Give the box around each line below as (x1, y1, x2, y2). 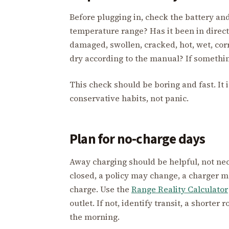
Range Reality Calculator (131, 183, 228, 195)
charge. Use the (70, 183, 131, 195)
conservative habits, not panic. (70, 92, 189, 104)
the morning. (70, 211, 120, 222)
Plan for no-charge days (70, 129, 205, 149)
